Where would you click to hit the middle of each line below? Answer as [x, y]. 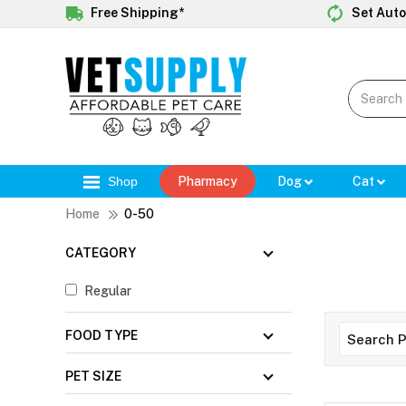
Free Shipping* [136, 12]
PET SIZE [93, 377]
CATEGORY [101, 253]
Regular [108, 291]
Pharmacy [208, 182]
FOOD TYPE [101, 336]
